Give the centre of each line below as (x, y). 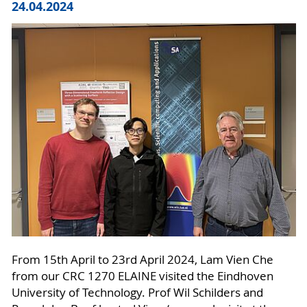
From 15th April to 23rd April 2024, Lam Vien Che (142, 259)
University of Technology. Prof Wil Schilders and (137, 292)
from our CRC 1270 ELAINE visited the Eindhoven (142, 276)
